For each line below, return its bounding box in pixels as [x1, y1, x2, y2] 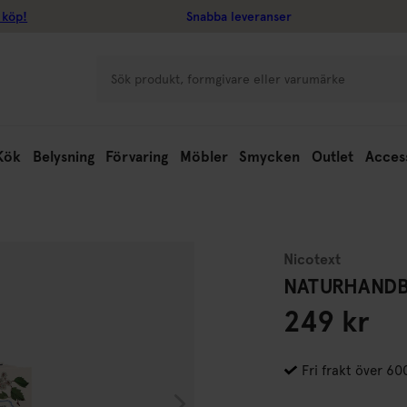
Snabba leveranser [186, 9, 293, 24]
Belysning [32, 148, 94, 165]
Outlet [311, 148, 353, 165]
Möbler [179, 148, 228, 165]
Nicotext [283, 251, 341, 268]
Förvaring [105, 148, 169, 165]
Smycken [239, 148, 301, 165]
